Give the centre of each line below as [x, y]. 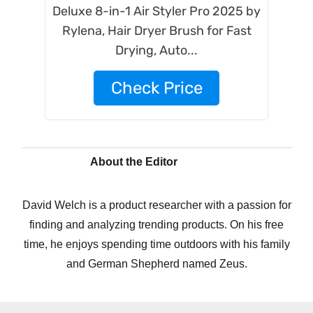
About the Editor [134, 162]
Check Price [156, 88]
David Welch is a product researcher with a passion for [156, 205]
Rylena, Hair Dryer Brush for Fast [156, 31]
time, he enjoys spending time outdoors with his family [156, 244]
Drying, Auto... [156, 50]
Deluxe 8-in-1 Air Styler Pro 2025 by [156, 11]
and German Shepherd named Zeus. [156, 264]
